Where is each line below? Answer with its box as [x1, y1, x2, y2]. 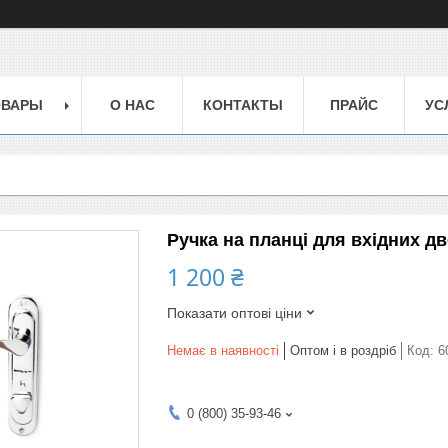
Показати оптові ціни [167, 304, 302, 321]
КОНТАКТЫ [203, 96, 283, 113]
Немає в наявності [167, 342, 279, 358]
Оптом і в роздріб [290, 342, 396, 358]
